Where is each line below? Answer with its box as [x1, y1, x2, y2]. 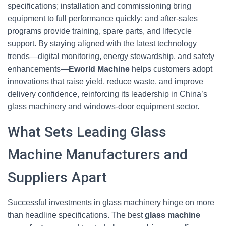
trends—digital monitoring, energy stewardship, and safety [8, 52, 214, 61]
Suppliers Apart [8, 169, 107, 186]
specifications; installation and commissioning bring [8, 2, 191, 10]
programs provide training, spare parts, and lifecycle [8, 27, 192, 35]
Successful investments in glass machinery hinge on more [8, 198, 214, 207]
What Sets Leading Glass [8, 124, 166, 140]
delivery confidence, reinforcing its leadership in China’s [8, 90, 207, 98]
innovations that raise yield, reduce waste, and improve [8, 77, 203, 86]
